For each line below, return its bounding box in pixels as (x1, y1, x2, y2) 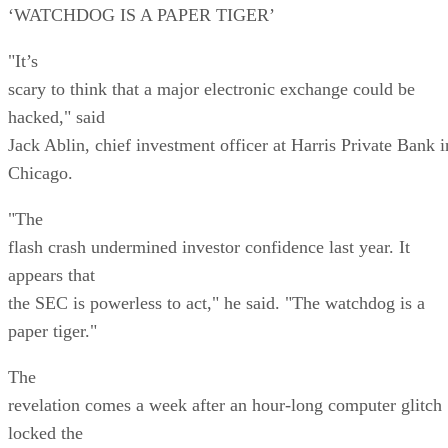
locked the (8, 422, 83, 443)
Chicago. (8, 162, 73, 183)
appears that (8, 264, 95, 285)
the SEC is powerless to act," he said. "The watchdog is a (8, 292, 425, 313)
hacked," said (8, 106, 105, 127)
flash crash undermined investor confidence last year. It (8, 236, 410, 257)
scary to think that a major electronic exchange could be (8, 78, 415, 99)
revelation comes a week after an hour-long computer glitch (8, 394, 442, 415)
